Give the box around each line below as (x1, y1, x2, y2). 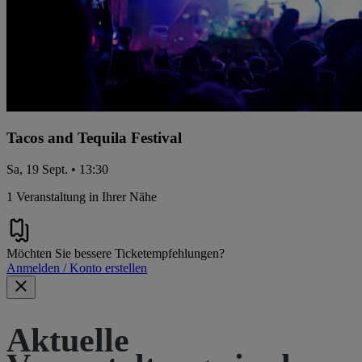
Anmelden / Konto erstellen (6, 261, 147, 276)
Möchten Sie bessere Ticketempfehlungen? (6, 246, 225, 261)
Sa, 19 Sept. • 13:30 (6, 162, 108, 177)
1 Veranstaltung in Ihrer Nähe (6, 190, 157, 204)
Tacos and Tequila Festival (6, 129, 182, 147)
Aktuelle (6, 322, 129, 360)
